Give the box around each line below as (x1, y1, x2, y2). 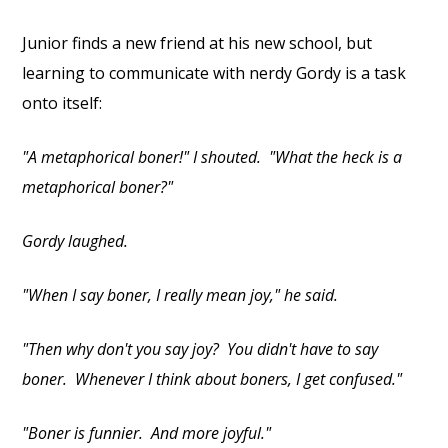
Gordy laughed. (22, 230, 129, 252)
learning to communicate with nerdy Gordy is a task (22, 62, 407, 84)
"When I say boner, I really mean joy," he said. (22, 284, 339, 306)
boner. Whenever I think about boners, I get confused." (22, 368, 403, 390)
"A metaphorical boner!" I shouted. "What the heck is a (22, 146, 403, 168)
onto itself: (22, 92, 103, 114)
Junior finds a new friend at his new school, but (22, 32, 373, 54)
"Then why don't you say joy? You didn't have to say (22, 338, 379, 360)
